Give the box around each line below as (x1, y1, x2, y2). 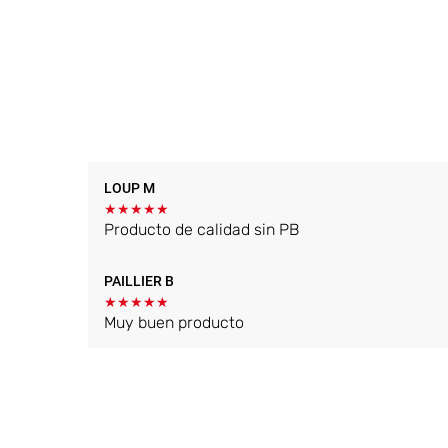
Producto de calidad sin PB (104, 219, 299, 239)
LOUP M (104, 179, 155, 196)
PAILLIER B (104, 272, 174, 289)
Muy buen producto (104, 312, 244, 332)
